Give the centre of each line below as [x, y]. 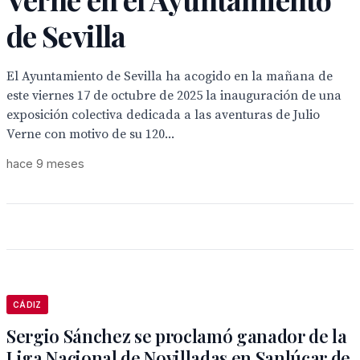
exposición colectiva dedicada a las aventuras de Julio [163, 115]
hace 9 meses [45, 164]
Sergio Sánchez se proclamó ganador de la [177, 336]
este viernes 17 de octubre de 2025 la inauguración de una [174, 96]
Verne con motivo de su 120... [90, 134]
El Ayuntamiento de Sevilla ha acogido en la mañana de [170, 76]
